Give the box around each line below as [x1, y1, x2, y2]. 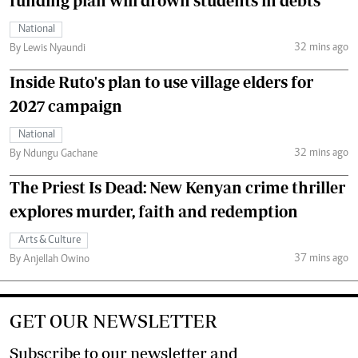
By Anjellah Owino [10, 254, 89, 265]
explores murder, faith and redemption [10, 202, 298, 221]
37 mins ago [293, 253, 348, 265]
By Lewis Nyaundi [10, 43, 86, 54]
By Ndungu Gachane [10, 149, 97, 160]
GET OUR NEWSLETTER [10, 310, 217, 332]
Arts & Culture [18, 235, 81, 246]
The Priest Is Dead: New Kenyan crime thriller [10, 178, 345, 197]
